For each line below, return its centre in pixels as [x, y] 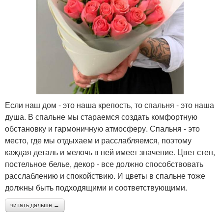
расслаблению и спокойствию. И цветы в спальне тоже [105, 176]
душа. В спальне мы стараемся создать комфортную [101, 117]
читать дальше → [35, 206]
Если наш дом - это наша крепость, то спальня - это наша [110, 105]
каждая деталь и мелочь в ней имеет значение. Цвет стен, [110, 152]
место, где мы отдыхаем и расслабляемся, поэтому [98, 140]
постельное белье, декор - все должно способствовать [104, 164]
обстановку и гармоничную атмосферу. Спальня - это [102, 129]
